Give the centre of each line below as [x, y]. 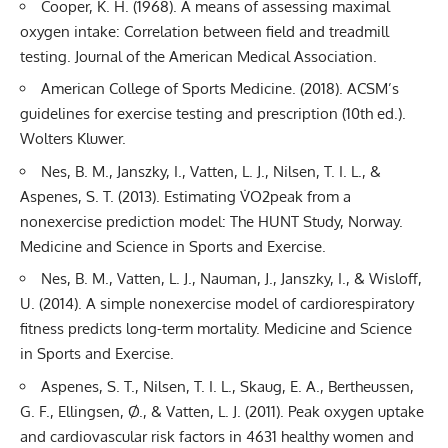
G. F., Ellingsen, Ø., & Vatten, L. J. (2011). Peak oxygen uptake [222, 411]
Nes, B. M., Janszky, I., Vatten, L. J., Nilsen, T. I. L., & [211, 171]
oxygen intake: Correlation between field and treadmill [204, 31]
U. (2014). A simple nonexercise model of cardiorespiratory [217, 304]
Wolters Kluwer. [73, 139]
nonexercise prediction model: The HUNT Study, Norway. [211, 221]
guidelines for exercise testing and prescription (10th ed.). [213, 114]
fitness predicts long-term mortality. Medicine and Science [216, 329]
